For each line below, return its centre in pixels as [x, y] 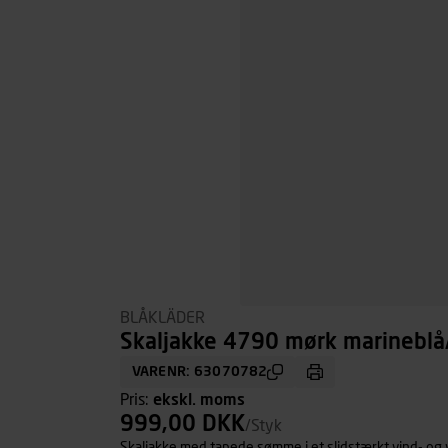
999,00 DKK [182, 425]
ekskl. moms [199, 400]
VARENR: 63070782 [200, 372]
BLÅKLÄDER [162, 318]
